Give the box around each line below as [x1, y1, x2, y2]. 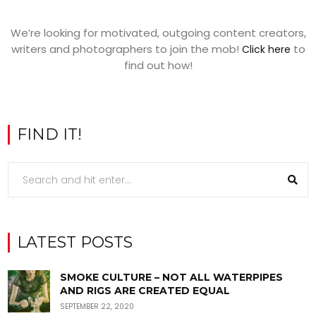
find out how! [123, 58, 193, 73]
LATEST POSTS [17, 233, 133, 253]
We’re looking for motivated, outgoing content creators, [10, 25, 306, 41]
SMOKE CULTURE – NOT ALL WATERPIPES [60, 271, 284, 284]
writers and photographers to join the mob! [11, 42, 242, 57]
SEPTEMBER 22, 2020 [60, 301, 135, 312]
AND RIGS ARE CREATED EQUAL [60, 284, 231, 298]
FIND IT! [17, 125, 83, 145]
